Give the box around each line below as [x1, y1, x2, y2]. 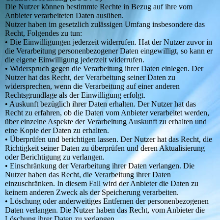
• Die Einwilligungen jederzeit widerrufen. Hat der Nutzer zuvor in [5, 38, 212, 47]
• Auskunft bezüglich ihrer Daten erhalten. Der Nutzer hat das [5, 100, 196, 109]
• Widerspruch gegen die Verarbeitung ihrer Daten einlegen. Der [5, 64, 203, 73]
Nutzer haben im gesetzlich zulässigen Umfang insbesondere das [5, 20, 205, 29]
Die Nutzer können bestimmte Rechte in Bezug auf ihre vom [5, 2, 192, 11]
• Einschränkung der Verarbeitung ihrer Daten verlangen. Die [5, 162, 194, 170]
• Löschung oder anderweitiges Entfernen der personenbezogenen [5, 197, 209, 206]
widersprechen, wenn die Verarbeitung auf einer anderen [5, 82, 180, 91]
